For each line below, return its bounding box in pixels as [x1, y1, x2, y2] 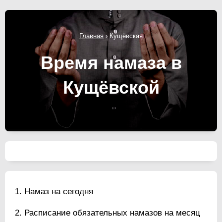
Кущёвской [62, 77, 160, 98]
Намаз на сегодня [24, 186, 93, 196]
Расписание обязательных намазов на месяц [24, 208, 200, 218]
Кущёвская [110, 32, 143, 40]
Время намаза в [40, 52, 182, 73]
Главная [79, 32, 104, 40]
